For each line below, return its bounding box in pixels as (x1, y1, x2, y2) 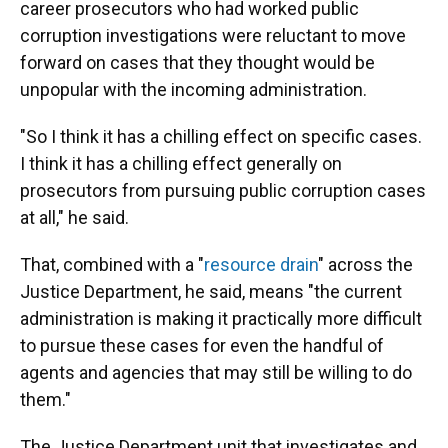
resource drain (204, 254, 318, 275)
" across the (318, 254, 413, 275)
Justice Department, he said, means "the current (20, 281, 402, 302)
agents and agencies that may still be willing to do (20, 362, 412, 383)
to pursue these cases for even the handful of (20, 335, 384, 356)
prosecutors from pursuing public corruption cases (20, 180, 426, 201)
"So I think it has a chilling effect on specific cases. (20, 126, 422, 147)
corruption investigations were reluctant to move (20, 25, 406, 46)
